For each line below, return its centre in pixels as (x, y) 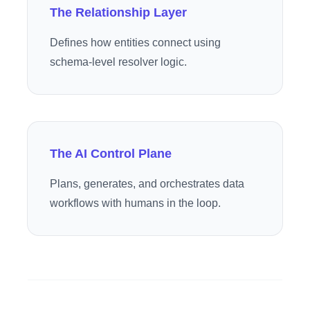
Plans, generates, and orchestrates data (147, 184)
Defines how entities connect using (135, 43)
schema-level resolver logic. (118, 62)
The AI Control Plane (111, 154)
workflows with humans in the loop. (135, 203)
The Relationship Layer (118, 12)
